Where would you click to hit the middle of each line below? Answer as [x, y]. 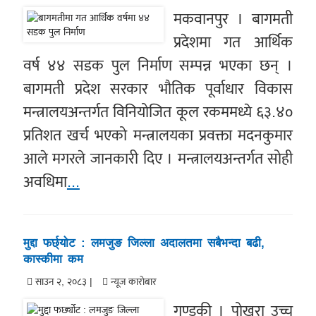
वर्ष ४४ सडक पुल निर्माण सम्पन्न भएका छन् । [158, 66]
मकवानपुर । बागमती [233, 19]
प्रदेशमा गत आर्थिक [233, 42]
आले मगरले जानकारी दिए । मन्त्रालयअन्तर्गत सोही [158, 159]
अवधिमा [45, 182]
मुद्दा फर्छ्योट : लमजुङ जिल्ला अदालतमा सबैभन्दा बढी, [144, 243]
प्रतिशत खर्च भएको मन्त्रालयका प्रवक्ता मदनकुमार [158, 135]
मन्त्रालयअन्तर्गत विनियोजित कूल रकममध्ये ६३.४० [158, 112]
